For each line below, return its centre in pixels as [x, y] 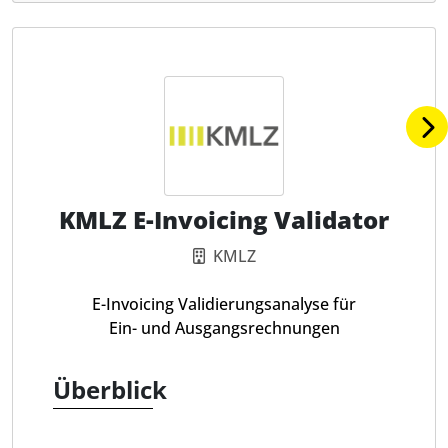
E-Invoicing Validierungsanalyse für [224, 304]
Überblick [110, 389]
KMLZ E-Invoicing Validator [224, 219]
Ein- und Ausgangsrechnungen [224, 328]
